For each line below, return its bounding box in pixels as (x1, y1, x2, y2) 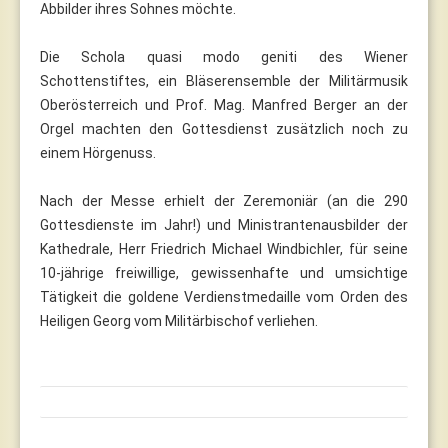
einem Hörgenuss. (40, 144, 156, 161)
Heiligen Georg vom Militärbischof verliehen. (40, 312, 318, 329)
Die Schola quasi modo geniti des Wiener (40, 48, 408, 65)
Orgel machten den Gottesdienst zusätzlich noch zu (40, 120, 408, 137)
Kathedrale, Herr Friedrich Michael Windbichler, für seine (40, 240, 408, 257)
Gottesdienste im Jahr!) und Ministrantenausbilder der (40, 216, 408, 233)
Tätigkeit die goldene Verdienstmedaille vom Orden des (40, 288, 408, 305)
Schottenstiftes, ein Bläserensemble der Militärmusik (40, 72, 408, 89)
